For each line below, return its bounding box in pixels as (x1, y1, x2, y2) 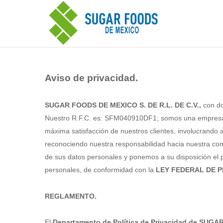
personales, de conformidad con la (45, 166, 156, 174)
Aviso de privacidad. (45, 73, 138, 83)
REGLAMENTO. (45, 192, 97, 200)
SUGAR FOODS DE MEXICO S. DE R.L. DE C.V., (45, 101, 201, 109)
